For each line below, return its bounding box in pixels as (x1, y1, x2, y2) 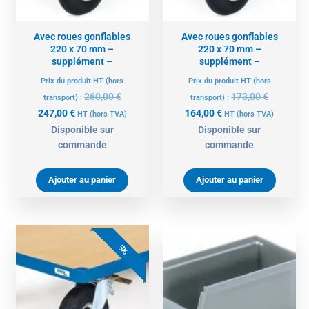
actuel (74, 256, 102, 268)
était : (120, 271, 146, 283)
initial (120, 256, 146, 268)
